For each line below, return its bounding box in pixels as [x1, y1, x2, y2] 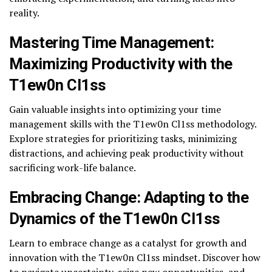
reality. [9, 6, 39, 20]
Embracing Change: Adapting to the [9, 188, 249, 207]
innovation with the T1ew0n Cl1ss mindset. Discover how [9, 251, 260, 265]
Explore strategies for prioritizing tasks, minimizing [9, 132, 237, 146]
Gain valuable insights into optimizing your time [9, 103, 221, 117]
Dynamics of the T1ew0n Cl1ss [9, 209, 220, 228]
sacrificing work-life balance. [9, 161, 136, 175]
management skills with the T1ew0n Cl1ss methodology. [9, 117, 256, 131]
